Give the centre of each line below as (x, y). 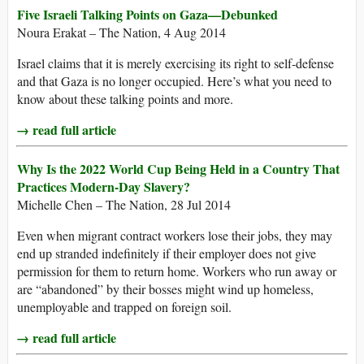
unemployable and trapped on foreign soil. (124, 307)
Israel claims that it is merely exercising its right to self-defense (175, 63)
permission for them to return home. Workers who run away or (177, 271)
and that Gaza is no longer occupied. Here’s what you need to (174, 81)
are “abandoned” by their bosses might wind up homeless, (165, 289)
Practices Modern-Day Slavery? (104, 187)
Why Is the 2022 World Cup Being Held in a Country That (178, 169)
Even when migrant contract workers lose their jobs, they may (175, 236)
